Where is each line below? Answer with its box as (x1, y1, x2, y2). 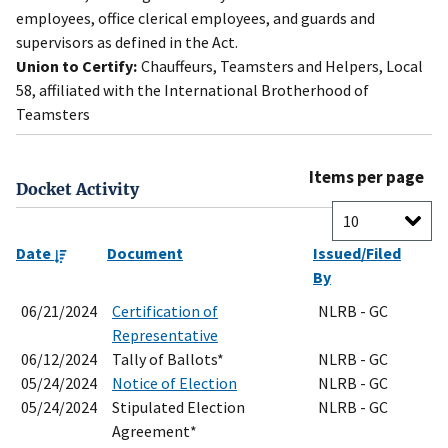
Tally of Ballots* (112, 349, 224, 370)
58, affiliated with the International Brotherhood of (16, 80, 369, 101)
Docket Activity (16, 179, 139, 200)
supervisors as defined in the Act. (16, 32, 238, 53)
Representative (112, 325, 218, 346)
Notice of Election (112, 373, 237, 394)
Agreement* (112, 421, 197, 442)
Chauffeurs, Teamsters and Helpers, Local (141, 56, 423, 77)
